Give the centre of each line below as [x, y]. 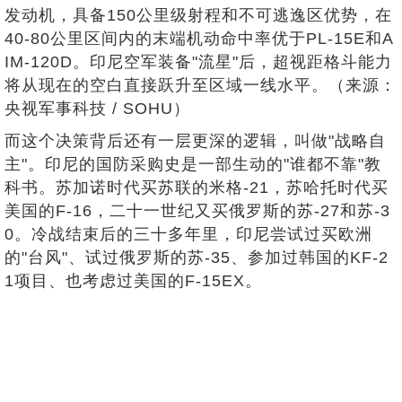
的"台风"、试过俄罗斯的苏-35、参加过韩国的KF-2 [197, 257]
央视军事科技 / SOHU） [97, 108]
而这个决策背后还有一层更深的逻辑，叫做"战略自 [195, 140]
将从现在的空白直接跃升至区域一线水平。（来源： [201, 85]
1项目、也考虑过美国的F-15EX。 [133, 280]
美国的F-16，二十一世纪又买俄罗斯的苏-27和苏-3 [197, 210]
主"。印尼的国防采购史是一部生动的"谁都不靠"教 [193, 164]
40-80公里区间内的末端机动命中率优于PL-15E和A [199, 38]
